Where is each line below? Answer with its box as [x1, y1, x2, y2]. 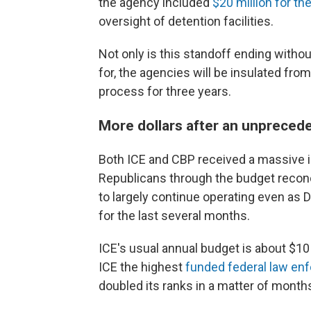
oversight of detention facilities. [99, 14, 274, 29]
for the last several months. [99, 208, 250, 224]
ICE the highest [99, 260, 185, 275]
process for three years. [99, 84, 231, 99]
